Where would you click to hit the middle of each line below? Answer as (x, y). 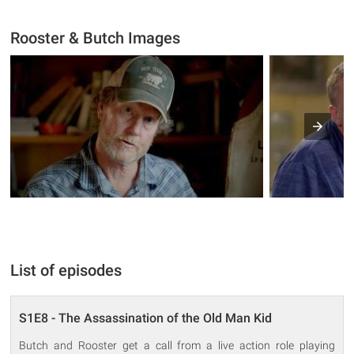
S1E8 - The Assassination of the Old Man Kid (146, 318)
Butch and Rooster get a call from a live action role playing (177, 345)
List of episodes (66, 270)
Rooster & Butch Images (96, 38)
